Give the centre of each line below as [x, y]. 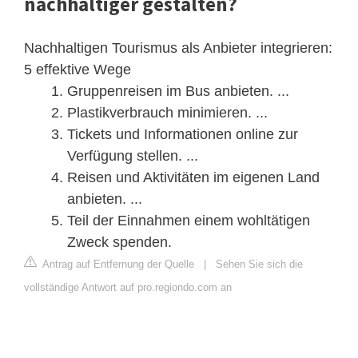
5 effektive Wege [78, 69]
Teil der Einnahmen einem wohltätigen [189, 220]
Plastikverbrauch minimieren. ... [167, 112]
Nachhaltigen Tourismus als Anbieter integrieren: [178, 48]
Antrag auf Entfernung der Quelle [117, 264]
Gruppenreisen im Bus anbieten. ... [178, 91]
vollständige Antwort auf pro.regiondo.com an [128, 287]
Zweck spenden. [119, 242]
